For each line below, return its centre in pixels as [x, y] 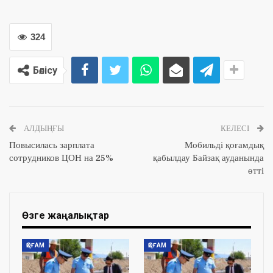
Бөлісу [45, 71]
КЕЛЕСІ [236, 129]
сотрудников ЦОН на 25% [61, 158]
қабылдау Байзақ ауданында [208, 158]
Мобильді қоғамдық [224, 146]
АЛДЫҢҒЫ [43, 129]
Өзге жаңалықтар [66, 216]
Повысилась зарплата [52, 146]
